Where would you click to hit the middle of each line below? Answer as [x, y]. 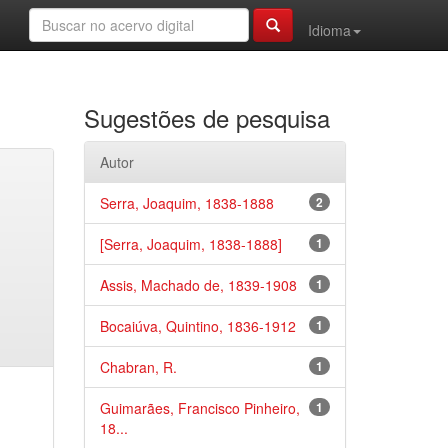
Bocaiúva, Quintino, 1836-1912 [197, 326]
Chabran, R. [138, 367]
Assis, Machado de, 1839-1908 [198, 285]
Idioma [329, 30]
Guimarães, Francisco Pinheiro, [199, 408]
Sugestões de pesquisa [206, 117]
